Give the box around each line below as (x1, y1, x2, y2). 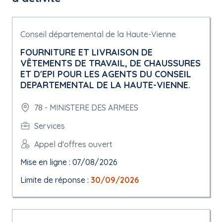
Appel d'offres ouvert (34, 139, 112, 149)
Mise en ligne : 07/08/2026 (20, 157, 117, 167)
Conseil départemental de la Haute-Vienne (20, 29, 176, 39)
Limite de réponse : (20, 175, 91, 185)
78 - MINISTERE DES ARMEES (34, 103, 138, 112)
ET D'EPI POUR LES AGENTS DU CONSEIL (20, 68, 191, 80)
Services (34, 120, 65, 131)
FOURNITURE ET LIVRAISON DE (20, 47, 153, 58)
